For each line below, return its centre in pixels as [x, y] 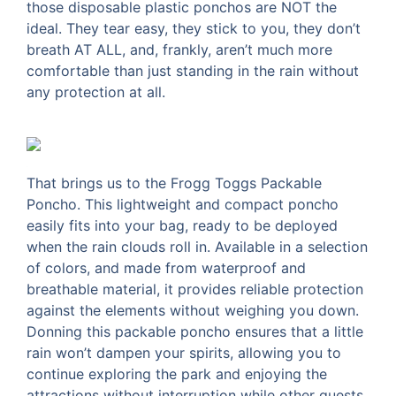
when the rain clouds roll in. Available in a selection [197, 246]
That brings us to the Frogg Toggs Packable [174, 183]
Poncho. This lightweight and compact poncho [183, 204]
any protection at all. [96, 92]
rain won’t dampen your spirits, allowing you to [184, 352]
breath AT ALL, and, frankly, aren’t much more [179, 50]
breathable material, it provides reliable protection [195, 289]
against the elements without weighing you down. [193, 310]
